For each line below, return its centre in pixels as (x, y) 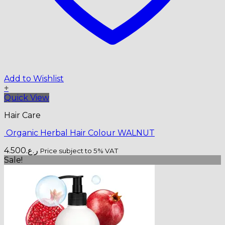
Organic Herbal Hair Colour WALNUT (79, 133)
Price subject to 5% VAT (79, 150)
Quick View (27, 97)
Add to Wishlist (34, 78)
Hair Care (22, 115)
